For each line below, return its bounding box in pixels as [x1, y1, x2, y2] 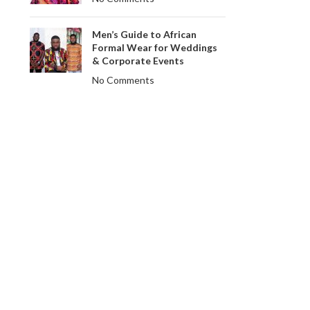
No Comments [91, 74, 154, 86]
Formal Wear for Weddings [91, 42, 217, 53]
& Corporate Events [91, 55, 184, 66]
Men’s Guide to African [91, 28, 197, 40]
